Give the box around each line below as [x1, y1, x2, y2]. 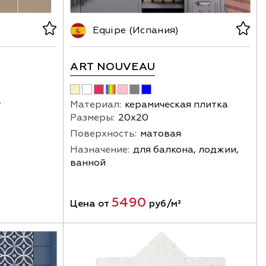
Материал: [70, 99, 122, 111]
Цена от [70, 198, 112, 210]
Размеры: [70, 112, 115, 124]
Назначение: [70, 144, 130, 156]
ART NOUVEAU [70, 60, 156, 74]
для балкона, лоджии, [133, 144, 239, 156]
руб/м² [146, 198, 182, 210]
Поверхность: [70, 128, 137, 140]
